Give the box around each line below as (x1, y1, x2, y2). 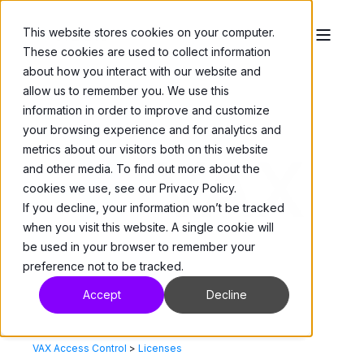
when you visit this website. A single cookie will (23, 220, 274, 234)
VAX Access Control (32, 341, 127, 354)
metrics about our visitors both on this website (23, 142, 268, 156)
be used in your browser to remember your (23, 240, 255, 253)
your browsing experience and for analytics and (23, 123, 281, 136)
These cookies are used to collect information (23, 45, 271, 58)
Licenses (138, 341, 182, 354)
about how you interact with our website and (23, 64, 261, 78)
